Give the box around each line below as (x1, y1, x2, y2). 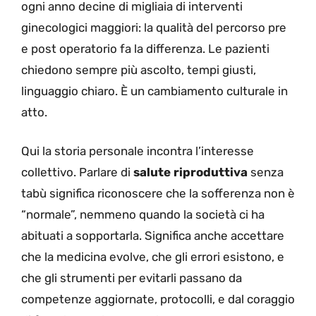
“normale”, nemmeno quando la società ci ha (21, 207, 265, 222)
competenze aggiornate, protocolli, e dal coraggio (21, 292, 295, 307)
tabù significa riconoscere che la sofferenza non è (21, 186, 295, 201)
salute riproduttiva (133, 165, 248, 180)
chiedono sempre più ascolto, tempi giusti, (21, 62, 256, 77)
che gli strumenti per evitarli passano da (21, 271, 242, 286)
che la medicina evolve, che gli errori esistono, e (21, 250, 284, 265)
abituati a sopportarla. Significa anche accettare (21, 229, 284, 243)
